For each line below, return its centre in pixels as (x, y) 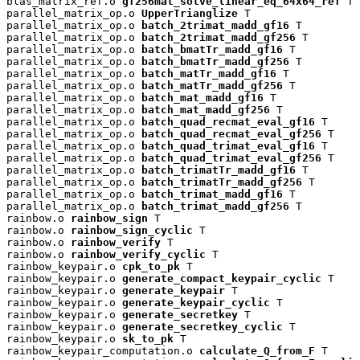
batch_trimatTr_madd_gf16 (219, 170)
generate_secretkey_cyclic (202, 326)
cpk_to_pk (151, 266)
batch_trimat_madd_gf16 (212, 194)
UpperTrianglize (190, 13)
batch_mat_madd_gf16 (202, 97)
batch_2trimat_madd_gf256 (219, 37)
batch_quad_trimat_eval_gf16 (228, 145)
